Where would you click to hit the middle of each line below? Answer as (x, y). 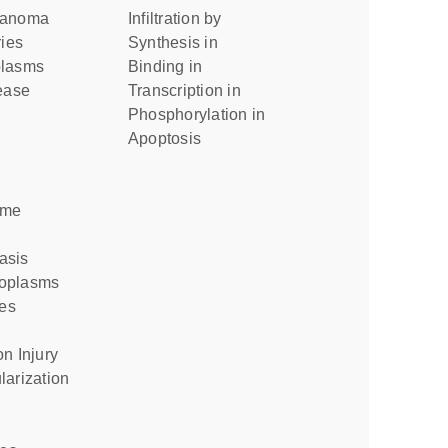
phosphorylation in (202, 114)
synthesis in (178, 42)
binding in (171, 66)
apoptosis (170, 138)
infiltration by (177, 18)
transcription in (189, 90)
